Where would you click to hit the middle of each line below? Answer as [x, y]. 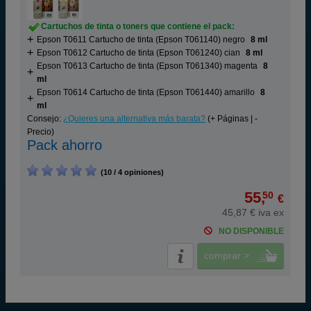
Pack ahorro [65, 145]
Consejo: [45, 119]
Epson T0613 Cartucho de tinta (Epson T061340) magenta [147, 66]
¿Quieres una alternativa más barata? [134, 119]
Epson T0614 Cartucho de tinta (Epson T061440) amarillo [146, 92]
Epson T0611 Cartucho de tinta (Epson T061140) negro [141, 40]
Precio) [41, 132]
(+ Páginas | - [232, 119]
